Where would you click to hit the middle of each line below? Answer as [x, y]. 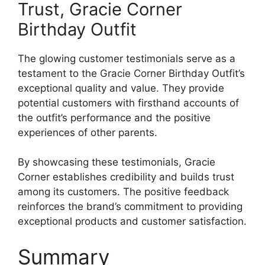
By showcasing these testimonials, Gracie [117, 162]
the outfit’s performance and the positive [114, 117]
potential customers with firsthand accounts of [128, 103]
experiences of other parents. [88, 132]
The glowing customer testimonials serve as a [127, 58]
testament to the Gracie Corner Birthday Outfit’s [131, 73]
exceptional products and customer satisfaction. [132, 222]
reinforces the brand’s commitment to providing [130, 207]
